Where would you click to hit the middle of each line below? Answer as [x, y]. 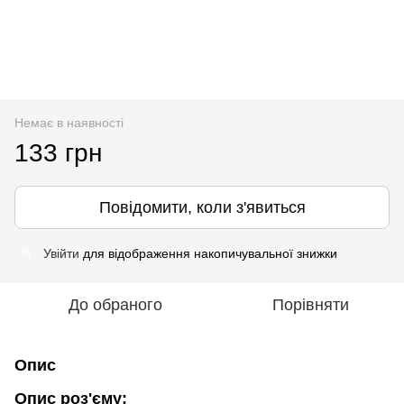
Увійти [61, 253]
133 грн [58, 152]
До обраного [115, 304]
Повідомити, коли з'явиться [202, 207]
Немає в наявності [69, 122]
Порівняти [310, 304]
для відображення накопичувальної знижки [208, 253]
